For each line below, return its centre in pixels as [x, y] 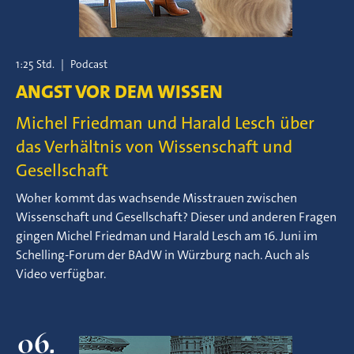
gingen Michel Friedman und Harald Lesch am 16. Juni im [167, 236]
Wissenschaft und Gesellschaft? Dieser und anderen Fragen [176, 217]
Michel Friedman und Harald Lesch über [165, 123]
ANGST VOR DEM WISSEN [119, 92]
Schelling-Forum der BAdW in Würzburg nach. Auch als [163, 255]
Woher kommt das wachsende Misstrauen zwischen [156, 198]
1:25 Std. [35, 64]
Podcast [89, 64]
